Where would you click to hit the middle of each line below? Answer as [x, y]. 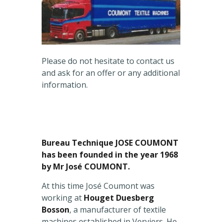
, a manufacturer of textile [118, 210]
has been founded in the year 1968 [110, 155]
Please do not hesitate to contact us [108, 61]
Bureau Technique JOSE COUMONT [110, 143]
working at [63, 198]
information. [65, 85]
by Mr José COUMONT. [86, 167]
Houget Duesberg [119, 198]
